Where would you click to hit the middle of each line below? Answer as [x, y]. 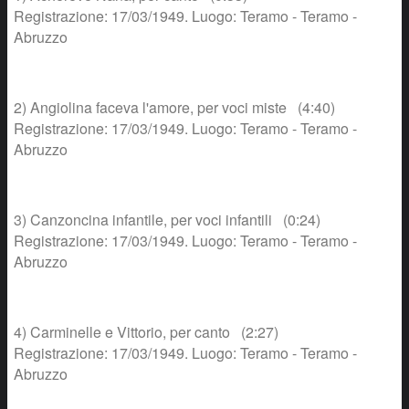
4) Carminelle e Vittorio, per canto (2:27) [146, 331]
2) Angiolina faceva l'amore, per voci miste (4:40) [174, 107]
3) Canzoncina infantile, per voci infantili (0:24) [167, 219]
